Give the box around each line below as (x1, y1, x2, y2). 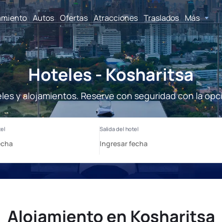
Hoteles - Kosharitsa (28, 63, 194, 86)
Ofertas (60, 12, 88, 23)
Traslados (144, 12, 179, 23)
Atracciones (94, 12, 138, 23)
